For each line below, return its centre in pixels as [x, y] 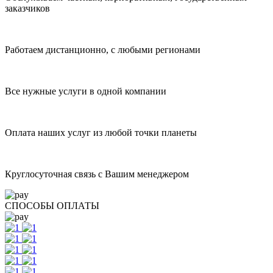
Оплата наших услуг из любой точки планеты [101, 133]
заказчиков [27, 8]
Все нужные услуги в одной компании [86, 91]
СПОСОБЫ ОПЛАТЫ [52, 206]
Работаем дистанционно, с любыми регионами [103, 50]
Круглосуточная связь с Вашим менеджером [97, 174]
